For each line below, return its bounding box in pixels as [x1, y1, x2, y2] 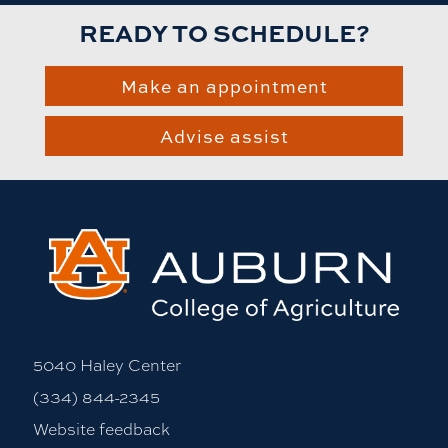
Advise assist [159, 124, 289, 149]
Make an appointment [120, 74, 328, 99]
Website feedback [32, 416, 170, 440]
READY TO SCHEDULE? [78, 15, 370, 50]
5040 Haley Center [32, 352, 181, 376]
